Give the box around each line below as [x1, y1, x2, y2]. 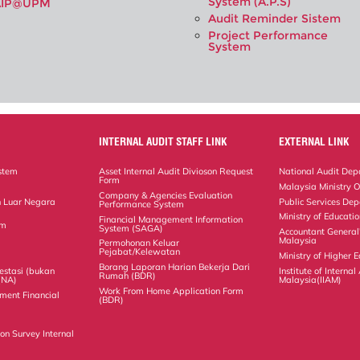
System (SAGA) [99, 222, 164, 234]
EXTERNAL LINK [279, 134, 350, 148]
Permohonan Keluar [99, 237, 180, 249]
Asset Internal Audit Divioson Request [99, 165, 254, 177]
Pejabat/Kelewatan [99, 246, 181, 258]
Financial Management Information [99, 213, 243, 225]
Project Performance [208, 27, 328, 43]
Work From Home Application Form [99, 285, 244, 297]
